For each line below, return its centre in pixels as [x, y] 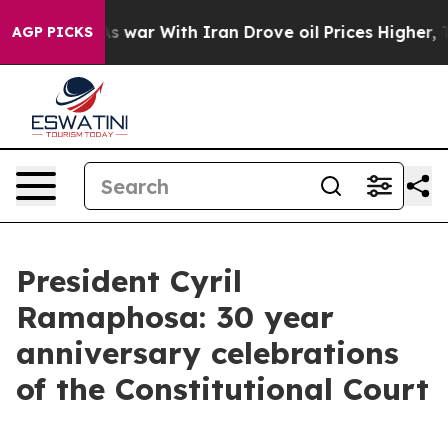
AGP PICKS [52, 32]
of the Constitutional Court [222, 389]
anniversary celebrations [207, 353]
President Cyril [129, 281]
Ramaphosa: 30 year [175, 317]
